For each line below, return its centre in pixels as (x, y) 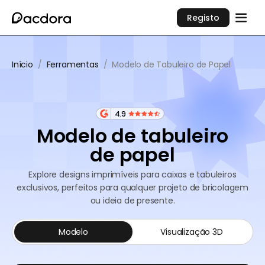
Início (22, 64)
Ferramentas (72, 64)
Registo (203, 17)
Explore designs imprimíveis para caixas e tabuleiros (132, 174)
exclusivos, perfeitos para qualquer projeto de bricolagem (132, 188)
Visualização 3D (192, 232)
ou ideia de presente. (132, 201)
